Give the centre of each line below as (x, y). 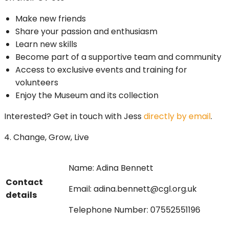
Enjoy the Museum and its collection (87, 96)
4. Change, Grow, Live (47, 138)
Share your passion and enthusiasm (86, 32)
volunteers (37, 83)
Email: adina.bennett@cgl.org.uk (133, 189)
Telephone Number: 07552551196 (134, 210)
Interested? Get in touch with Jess (74, 117)
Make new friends (51, 19)
